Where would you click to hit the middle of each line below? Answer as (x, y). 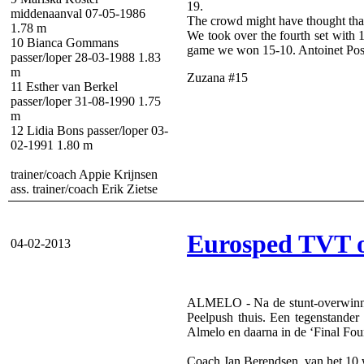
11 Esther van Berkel (64, 87)
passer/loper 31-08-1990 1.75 (86, 102)
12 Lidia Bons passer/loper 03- (89, 131)
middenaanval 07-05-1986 (78, 14)
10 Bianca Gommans (65, 43)
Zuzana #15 (217, 78)
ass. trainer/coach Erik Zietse (84, 189)
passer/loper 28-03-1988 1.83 (86, 58)
